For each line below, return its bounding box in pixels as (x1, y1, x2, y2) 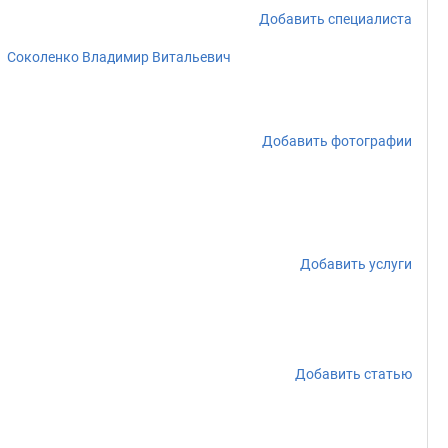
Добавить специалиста (259, 11, 412, 27)
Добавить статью (295, 366, 412, 382)
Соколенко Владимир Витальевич (7, 49, 231, 65)
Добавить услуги (300, 256, 412, 272)
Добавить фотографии (262, 133, 412, 149)
